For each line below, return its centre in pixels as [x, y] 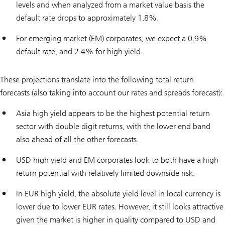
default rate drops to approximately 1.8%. [87, 18]
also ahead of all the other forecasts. [77, 140]
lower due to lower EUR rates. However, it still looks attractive [120, 207]
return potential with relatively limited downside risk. [105, 173]
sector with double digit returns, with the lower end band [113, 127]
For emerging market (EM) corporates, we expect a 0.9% [111, 39]
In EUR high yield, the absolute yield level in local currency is [118, 194]
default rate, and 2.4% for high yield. [79, 52]
